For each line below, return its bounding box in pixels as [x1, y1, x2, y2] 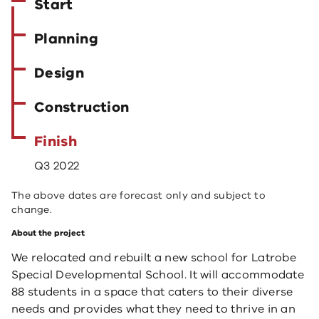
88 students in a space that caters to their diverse [11, 284, 293, 300]
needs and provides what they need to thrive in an [11, 301, 296, 317]
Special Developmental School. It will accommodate [11, 267, 305, 283]
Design [34, 63, 85, 83]
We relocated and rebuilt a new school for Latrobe [11, 250, 297, 266]
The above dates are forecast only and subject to [11, 189, 266, 202]
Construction [34, 98, 130, 117]
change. [11, 203, 52, 216]
